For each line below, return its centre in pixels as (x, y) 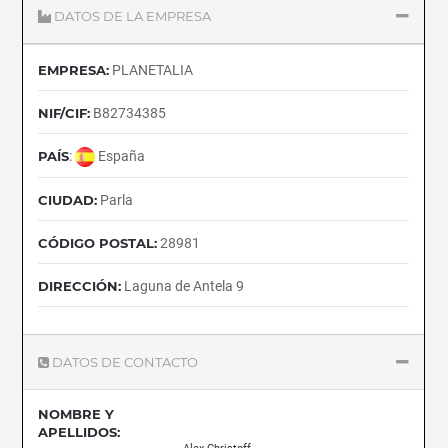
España (120, 156)
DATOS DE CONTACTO (125, 362)
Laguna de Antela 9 (183, 286)
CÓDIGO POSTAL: (98, 243)
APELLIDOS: (79, 432)
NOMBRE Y (76, 414)
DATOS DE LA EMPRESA (133, 16)
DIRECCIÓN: (80, 286)
